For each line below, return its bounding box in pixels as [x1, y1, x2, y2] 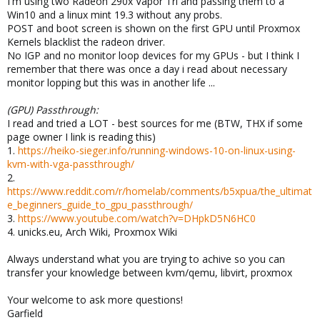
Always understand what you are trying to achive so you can [7, 252, 285, 266]
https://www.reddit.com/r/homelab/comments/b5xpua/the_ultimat [7, 184, 312, 199]
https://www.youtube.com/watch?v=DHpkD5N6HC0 [18, 211, 256, 226]
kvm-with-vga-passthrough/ [7, 157, 134, 171]
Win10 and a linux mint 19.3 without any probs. [7, 8, 222, 22]
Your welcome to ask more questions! [7, 293, 183, 307]
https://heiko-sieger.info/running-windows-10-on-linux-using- [18, 144, 296, 158]
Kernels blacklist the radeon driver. [7, 35, 165, 49]
